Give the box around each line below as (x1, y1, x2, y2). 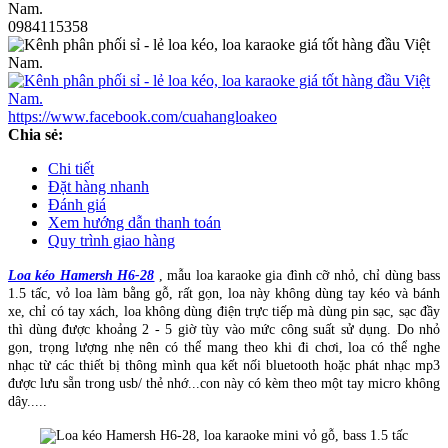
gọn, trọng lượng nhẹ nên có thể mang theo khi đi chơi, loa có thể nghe (8, 339, 440, 355)
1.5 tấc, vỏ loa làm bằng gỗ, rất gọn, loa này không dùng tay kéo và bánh (8, 285, 440, 301)
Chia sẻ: (8, 125, 63, 143)
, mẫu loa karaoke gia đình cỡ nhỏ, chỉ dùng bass (154, 267, 441, 283)
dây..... (8, 393, 47, 409)
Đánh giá (48, 195, 106, 213)
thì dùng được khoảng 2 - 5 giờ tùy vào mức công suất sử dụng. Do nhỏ (8, 321, 440, 337)
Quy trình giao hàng (48, 231, 175, 249)
